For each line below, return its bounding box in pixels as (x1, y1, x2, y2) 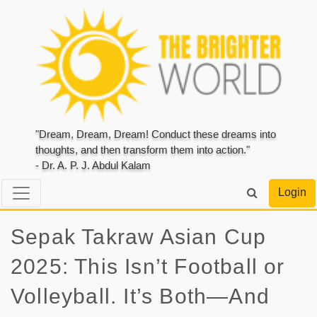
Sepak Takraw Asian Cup (11, 224, 267, 248)
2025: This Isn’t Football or (11, 254, 285, 278)
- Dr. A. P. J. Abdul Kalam (35, 159, 151, 172)
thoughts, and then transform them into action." (35, 144, 250, 156)
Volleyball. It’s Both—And (11, 284, 270, 308)
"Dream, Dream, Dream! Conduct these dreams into (35, 128, 276, 141)
